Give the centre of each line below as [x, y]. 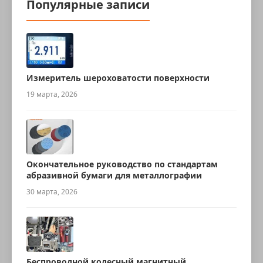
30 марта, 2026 [52, 192]
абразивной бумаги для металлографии [114, 175]
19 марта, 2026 [52, 94]
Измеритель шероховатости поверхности [118, 78]
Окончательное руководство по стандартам [122, 164]
